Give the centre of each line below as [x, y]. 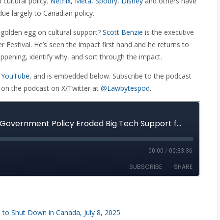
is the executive [168, 32]
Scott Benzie [123, 32]
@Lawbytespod [125, 88]
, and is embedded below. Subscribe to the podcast [110, 76]
